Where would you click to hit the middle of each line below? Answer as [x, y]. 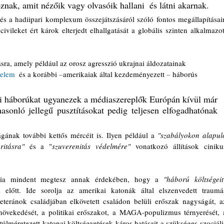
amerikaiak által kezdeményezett [115, 74]
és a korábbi [37, 74]
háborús [185, 74]
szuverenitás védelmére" [91, 146]
